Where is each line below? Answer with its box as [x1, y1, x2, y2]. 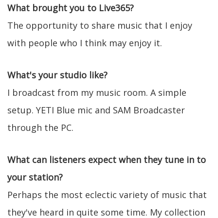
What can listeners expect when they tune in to [7, 154, 206, 165]
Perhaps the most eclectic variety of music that [7, 189, 207, 200]
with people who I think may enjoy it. [7, 37, 162, 49]
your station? [7, 171, 63, 183]
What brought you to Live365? [7, 2, 134, 14]
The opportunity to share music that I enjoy [7, 19, 192, 31]
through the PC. [7, 122, 73, 133]
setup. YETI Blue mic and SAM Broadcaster [7, 104, 185, 116]
